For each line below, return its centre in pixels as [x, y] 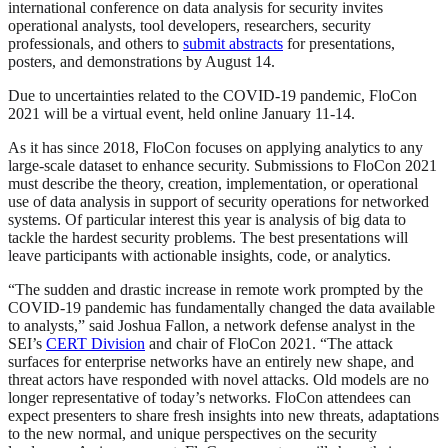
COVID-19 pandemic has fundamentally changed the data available [221, 308]
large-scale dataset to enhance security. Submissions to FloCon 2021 [222, 166]
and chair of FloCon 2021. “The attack [269, 344]
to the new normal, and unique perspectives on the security [192, 434]
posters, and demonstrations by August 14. [141, 62]
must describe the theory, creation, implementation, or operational [213, 184]
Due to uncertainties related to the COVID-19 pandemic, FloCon [212, 96]
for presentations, [339, 44]
